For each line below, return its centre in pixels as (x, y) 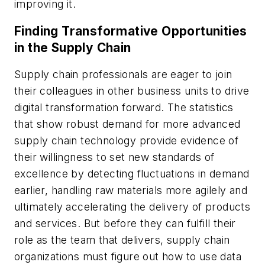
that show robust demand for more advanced (127, 124)
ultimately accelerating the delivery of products (132, 207)
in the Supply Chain (73, 47)
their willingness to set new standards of (114, 157)
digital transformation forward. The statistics (124, 108)
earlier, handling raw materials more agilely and (131, 190)
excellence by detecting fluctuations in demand (132, 174)
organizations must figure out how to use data (128, 257)
